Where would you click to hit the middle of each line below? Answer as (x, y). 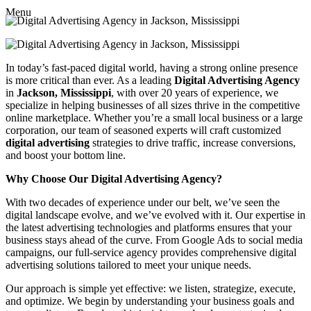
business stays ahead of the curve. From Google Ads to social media (154, 239)
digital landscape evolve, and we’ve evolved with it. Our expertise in (155, 215)
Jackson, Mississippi (64, 92)
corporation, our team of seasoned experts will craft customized (143, 130)
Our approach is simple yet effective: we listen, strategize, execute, (151, 288)
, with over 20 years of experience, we (195, 92)
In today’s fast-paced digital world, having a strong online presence (152, 67)
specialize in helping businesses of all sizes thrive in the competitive (153, 105)
